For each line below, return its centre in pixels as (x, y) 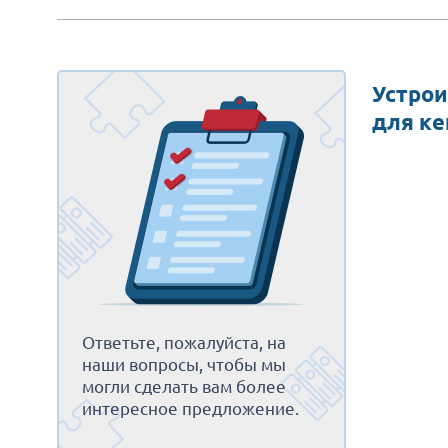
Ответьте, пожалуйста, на (184, 341)
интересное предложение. (190, 407)
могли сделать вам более (184, 385)
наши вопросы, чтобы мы (184, 363)
